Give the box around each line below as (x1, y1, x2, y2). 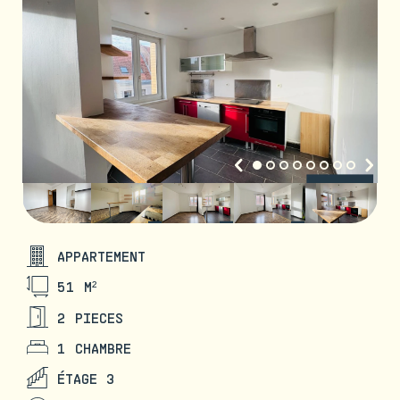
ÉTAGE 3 (57, 369, 115, 387)
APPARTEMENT (57, 247, 146, 265)
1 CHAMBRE (57, 338, 131, 356)
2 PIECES (57, 308, 124, 326)
